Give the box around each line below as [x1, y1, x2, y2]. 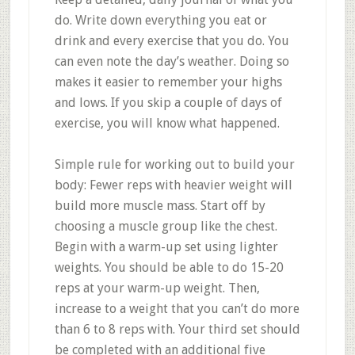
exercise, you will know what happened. [54, 116, 280, 131]
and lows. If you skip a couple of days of [54, 95, 282, 110]
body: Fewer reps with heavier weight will [54, 177, 292, 193]
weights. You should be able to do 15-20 [54, 260, 284, 275]
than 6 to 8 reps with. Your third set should [54, 322, 300, 337]
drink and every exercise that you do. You [54, 33, 289, 48]
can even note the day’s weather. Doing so [54, 54, 289, 69]
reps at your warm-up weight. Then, [54, 281, 260, 296]
